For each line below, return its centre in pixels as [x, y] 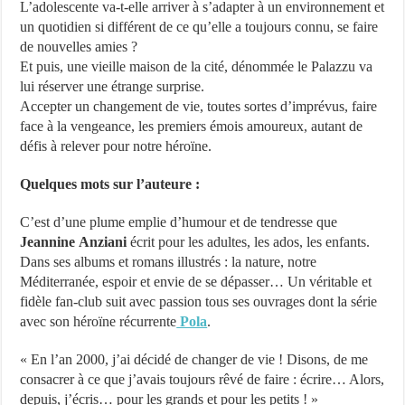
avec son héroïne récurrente [99, 321]
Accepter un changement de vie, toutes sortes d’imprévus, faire [199, 106]
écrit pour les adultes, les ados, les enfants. [249, 242]
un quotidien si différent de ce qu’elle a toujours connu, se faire [199, 27]
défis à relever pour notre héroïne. [116, 146]
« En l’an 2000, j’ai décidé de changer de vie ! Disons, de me [194, 359]
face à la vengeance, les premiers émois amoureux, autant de [192, 126]
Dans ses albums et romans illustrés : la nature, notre [169, 262]
